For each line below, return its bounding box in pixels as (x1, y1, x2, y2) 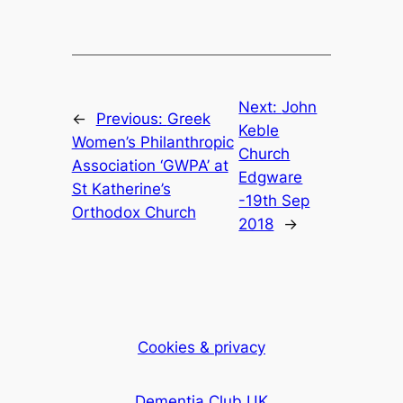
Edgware (238, 168, 303, 187)
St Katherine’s (71, 180, 171, 199)
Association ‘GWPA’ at (71, 157, 228, 175)
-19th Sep (238, 192, 310, 210)
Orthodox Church (71, 203, 196, 222)
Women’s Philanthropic (71, 133, 234, 152)
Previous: (95, 110, 167, 129)
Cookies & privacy (138, 338, 265, 357)
